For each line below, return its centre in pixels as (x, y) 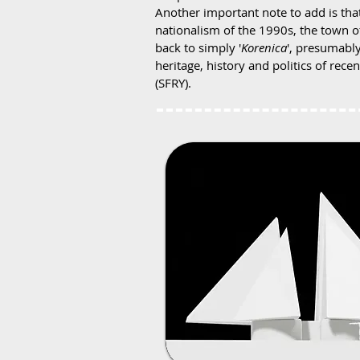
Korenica (264, 47)
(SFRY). (173, 83)
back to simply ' (198, 47)
